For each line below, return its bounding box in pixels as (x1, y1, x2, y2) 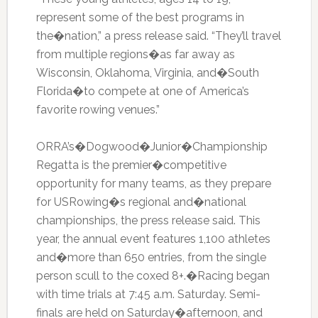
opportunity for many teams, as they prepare (35, 177, 271, 191)
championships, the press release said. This (35, 214, 261, 228)
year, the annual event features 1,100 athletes (35, 232, 270, 246)
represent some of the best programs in (35, 11, 244, 25)
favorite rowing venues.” (35, 103, 160, 117)
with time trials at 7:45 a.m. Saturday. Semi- (35, 287, 261, 302)
